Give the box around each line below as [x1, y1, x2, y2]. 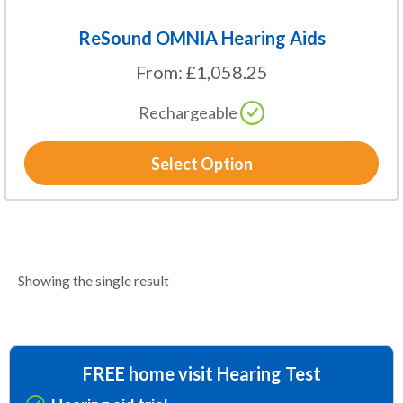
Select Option [150, 154, 253, 175]
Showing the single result [18, 272, 169, 290]
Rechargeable [138, 103, 237, 123]
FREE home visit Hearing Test [82, 362, 321, 384]
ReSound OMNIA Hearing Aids [77, 27, 326, 49]
